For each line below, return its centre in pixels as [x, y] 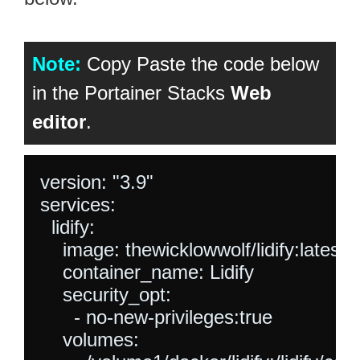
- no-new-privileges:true [156, 317]
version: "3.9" [97, 182]
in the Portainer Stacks [131, 92]
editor [59, 121]
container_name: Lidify [147, 272]
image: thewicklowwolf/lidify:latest [193, 249]
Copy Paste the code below [200, 63]
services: [78, 204]
